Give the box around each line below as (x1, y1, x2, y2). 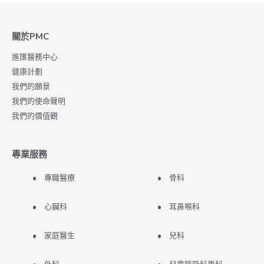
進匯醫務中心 (12, 51, 58, 62)
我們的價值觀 (12, 110, 58, 121)
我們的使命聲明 (12, 95, 65, 107)
